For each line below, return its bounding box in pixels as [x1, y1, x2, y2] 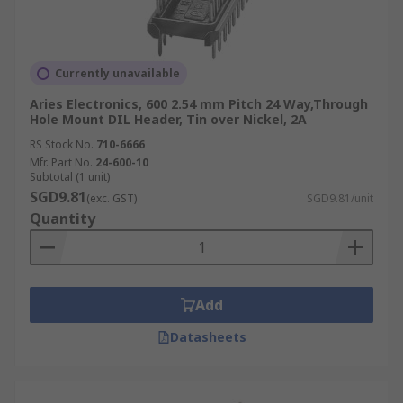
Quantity [30, 209, 95, 228]
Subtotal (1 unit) [30, 169, 110, 184]
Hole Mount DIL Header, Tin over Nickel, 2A [30, 111, 307, 128]
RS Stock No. [30, 137, 94, 152]
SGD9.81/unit [307, 191, 373, 206]
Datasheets [169, 328, 246, 345]
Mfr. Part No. [30, 155, 93, 170]
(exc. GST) [86, 191, 137, 206]
